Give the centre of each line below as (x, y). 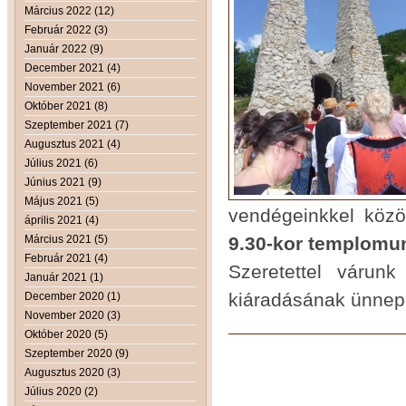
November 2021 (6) (72, 87)
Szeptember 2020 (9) (77, 353)
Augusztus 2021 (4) (72, 144)
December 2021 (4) (72, 68)
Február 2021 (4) (66, 258)
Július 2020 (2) (61, 391)
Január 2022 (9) (64, 48)
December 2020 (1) (72, 296)
